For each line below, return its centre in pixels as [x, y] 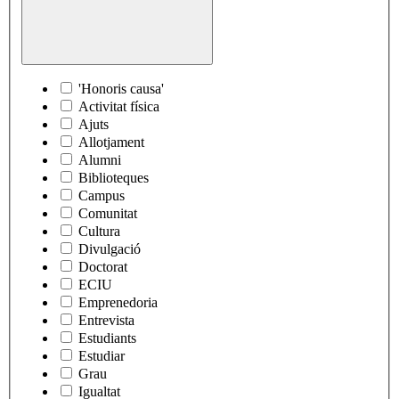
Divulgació [110, 249]
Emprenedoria [118, 303]
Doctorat [103, 267]
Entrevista [106, 321]
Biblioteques [114, 178]
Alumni [100, 160]
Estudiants [107, 338]
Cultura [99, 232]
